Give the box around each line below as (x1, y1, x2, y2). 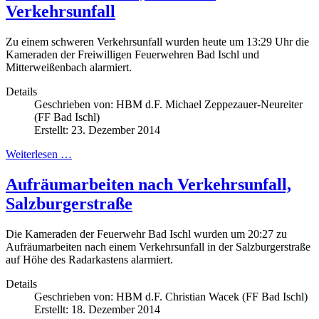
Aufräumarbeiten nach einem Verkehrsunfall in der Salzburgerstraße (6, 240, 310, 253)
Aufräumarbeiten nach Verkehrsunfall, (6, 175, 291, 194)
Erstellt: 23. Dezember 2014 (34, 124, 160, 137)
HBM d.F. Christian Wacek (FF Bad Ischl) (116, 290, 308, 303)
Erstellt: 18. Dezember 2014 (34, 303, 160, 315)
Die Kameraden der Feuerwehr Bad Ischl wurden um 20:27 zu (6, 227, 287, 240)
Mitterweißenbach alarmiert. (6, 61, 132, 74)
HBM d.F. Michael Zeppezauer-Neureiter (116, 98, 303, 111)
